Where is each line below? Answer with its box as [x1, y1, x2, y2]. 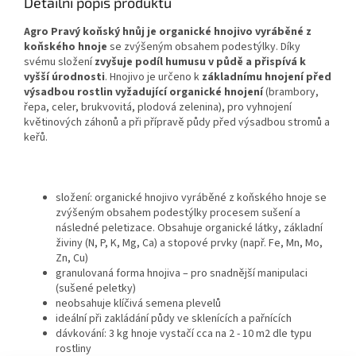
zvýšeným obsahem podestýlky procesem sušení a [56, 205, 300, 222]
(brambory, [263, 84, 319, 101]
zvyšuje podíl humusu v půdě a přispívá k [95, 54, 306, 71]
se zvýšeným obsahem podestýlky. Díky [107, 39, 300, 56]
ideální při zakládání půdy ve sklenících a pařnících [56, 311, 292, 327]
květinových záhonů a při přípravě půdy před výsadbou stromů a [24, 114, 330, 131]
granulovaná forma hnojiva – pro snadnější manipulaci [56, 265, 308, 282]
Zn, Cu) [56, 250, 88, 267]
